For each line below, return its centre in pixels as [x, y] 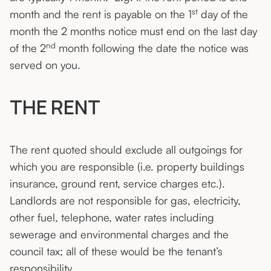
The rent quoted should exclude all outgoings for [126, 150]
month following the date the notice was [152, 48]
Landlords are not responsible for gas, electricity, [125, 201]
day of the [223, 14]
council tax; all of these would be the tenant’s [116, 251]
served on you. [47, 65]
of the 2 [28, 48]
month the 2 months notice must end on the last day [133, 31]
